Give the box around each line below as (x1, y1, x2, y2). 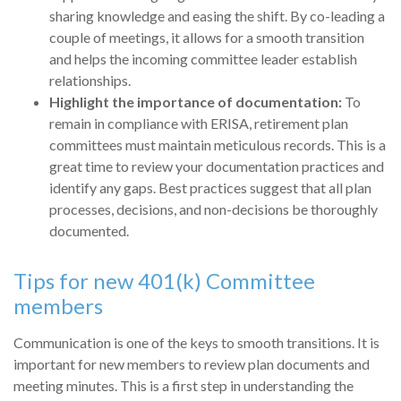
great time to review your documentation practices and (49, 157, 384, 175)
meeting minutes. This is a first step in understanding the (13, 376, 354, 394)
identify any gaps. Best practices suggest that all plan (49, 178, 371, 196)
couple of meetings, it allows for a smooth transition (49, 28, 364, 46)
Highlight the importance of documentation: (49, 92, 345, 110)
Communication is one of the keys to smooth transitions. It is (13, 333, 380, 351)
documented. (49, 221, 129, 239)
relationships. (49, 71, 131, 89)
